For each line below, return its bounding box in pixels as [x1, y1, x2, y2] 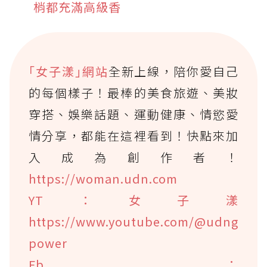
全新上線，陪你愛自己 [108, 63, 238, 80]
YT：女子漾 [29, 191, 238, 209]
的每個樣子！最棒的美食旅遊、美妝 [29, 84, 238, 102]
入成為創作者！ [29, 148, 238, 166]
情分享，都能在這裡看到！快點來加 [29, 127, 238, 145]
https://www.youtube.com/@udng [29, 213, 238, 231]
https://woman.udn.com [29, 170, 178, 188]
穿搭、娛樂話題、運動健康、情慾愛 [29, 105, 238, 123]
